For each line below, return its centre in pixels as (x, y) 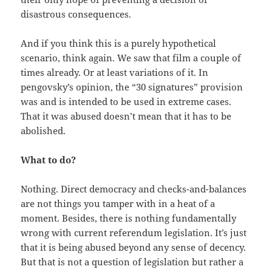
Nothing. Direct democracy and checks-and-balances (134, 189)
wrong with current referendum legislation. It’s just (134, 232)
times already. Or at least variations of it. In (115, 72)
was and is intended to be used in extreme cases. (126, 101)
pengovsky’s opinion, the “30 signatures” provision (132, 87)
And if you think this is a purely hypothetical (119, 43)
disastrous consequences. (76, 14)
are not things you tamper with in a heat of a (118, 203)
